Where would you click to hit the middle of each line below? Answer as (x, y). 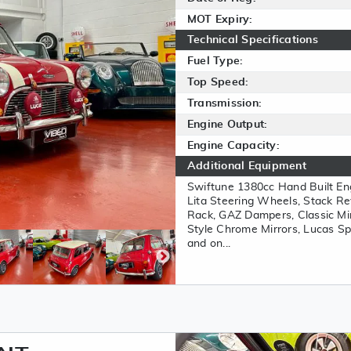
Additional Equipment (247, 166)
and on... (209, 244)
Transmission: (225, 103)
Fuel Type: (215, 61)
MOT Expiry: (220, 20)
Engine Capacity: (233, 146)
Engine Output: (228, 125)
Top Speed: (218, 82)
